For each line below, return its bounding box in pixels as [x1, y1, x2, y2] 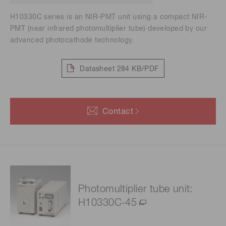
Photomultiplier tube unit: [78, 184, 193, 195]
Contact [102, 108, 134, 117]
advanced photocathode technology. [10, 37, 134, 44]
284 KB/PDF [117, 65, 159, 73]
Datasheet [80, 65, 115, 73]
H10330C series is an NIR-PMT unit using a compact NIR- [10, 14, 207, 21]
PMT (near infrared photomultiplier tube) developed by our [10, 25, 207, 33]
